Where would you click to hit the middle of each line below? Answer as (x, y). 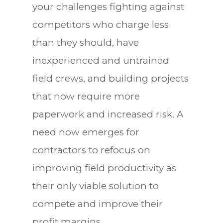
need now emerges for (86, 132)
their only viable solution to (95, 186)
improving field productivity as (104, 168)
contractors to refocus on (91, 150)
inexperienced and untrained (101, 60)
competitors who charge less (100, 24)
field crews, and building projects (110, 78)
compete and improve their (97, 204)
